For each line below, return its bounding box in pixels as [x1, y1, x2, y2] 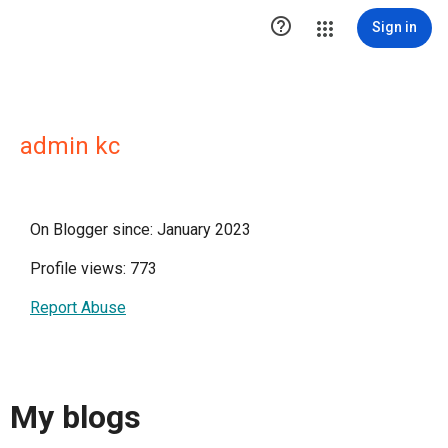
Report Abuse [30, 298, 126, 317]
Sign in [372, 19, 417, 35]
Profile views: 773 [30, 259, 157, 278]
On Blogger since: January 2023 [30, 220, 251, 239]
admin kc [20, 132, 120, 160]
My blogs [10, 398, 141, 437]
